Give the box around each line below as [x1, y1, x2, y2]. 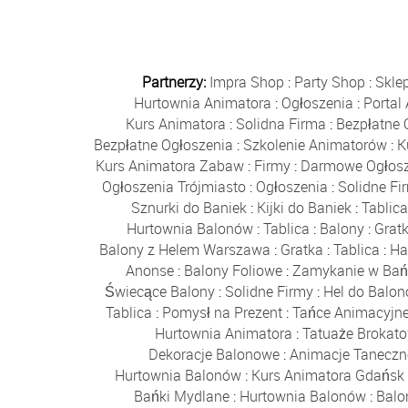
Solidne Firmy [225, 281, 314, 302]
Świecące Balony [105, 281, 216, 302]
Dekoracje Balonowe [148, 344, 280, 365]
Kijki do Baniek [257, 198, 352, 219]
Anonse [125, 260, 174, 281]
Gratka [280, 240, 323, 260]
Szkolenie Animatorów [243, 135, 388, 156]
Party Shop [293, 72, 365, 93]
